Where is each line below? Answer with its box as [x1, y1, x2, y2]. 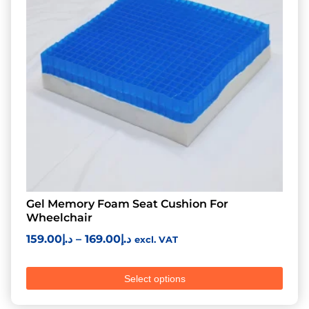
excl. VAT [134, 235, 178, 246]
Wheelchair [26, 211, 92, 225]
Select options [123, 272, 186, 284]
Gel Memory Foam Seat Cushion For [26, 197, 228, 211]
